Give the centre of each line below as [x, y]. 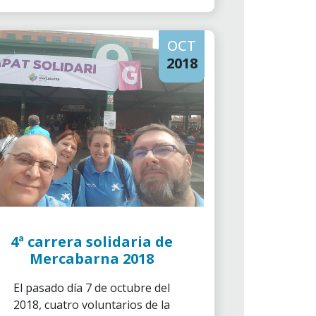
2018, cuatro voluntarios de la [92, 305]
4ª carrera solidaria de [92, 242]
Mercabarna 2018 [92, 259]
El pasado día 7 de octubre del [92, 288]
